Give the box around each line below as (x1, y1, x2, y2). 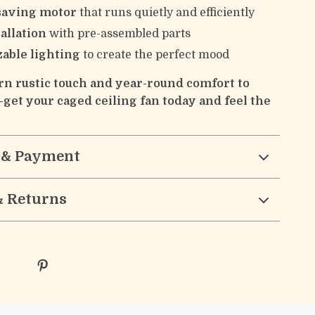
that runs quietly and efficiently (77, 6, 255, 19)
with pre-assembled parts (46, 27, 191, 40)
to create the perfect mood (80, 49, 230, 61)
